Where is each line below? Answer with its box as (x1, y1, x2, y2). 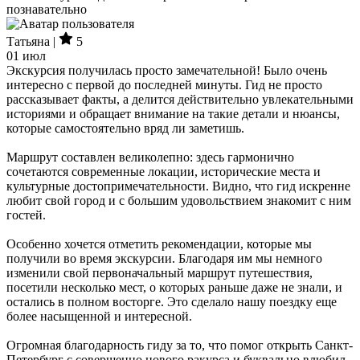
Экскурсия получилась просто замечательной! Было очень (6, 63, 327, 77)
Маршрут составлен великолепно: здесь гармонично (6, 150, 294, 164)
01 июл (6, 49, 46, 63)
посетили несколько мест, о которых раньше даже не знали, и (6, 280, 342, 294)
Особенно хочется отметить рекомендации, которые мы (6, 237, 312, 251)
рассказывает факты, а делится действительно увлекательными (6, 92, 354, 106)
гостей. (6, 208, 46, 222)
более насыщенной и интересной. (6, 309, 192, 323)
